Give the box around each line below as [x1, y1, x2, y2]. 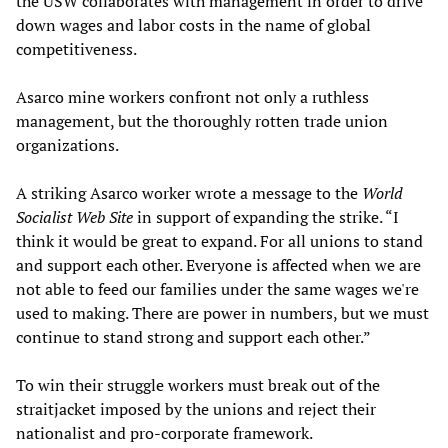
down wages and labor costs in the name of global [16, 13, 371, 36]
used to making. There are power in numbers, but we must [16, 301, 429, 324]
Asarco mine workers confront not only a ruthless [16, 85, 369, 108]
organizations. [16, 133, 119, 156]
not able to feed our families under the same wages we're [16, 277, 419, 300]
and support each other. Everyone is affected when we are [16, 253, 421, 276]
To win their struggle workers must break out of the [16, 373, 380, 396]
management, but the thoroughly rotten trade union [16, 109, 388, 132]
